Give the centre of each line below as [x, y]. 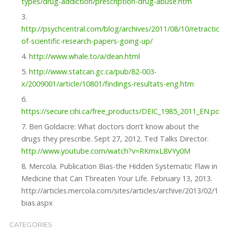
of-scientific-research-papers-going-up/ [87, 41]
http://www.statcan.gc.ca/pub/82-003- [93, 72]
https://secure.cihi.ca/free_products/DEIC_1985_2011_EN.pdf [122, 111]
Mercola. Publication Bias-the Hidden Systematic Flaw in [123, 166]
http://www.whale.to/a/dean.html [84, 56]
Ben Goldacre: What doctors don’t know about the [114, 127]
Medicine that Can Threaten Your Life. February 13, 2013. [117, 179]
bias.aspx [37, 203]
